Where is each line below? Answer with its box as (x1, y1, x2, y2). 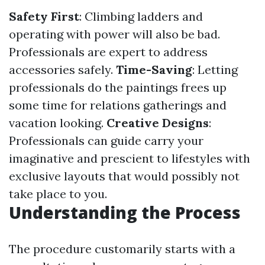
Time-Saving (116, 62, 192, 77)
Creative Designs (106, 115, 209, 130)
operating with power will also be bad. (9, 27, 220, 41)
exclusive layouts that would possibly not (9, 169, 240, 183)
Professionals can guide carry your (9, 133, 203, 148)
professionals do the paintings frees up (9, 80, 227, 95)
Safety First (9, 9, 79, 24)
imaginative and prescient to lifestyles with (9, 151, 250, 166)
